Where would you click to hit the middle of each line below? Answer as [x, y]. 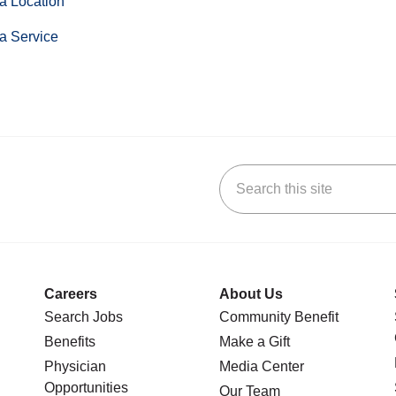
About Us [251, 293]
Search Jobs [84, 316]
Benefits [70, 341]
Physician [75, 366]
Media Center [262, 366]
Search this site [270, 173]
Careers [71, 293]
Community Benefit [279, 316]
